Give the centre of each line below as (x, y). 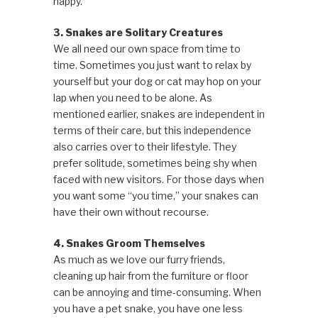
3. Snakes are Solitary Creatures (138, 32)
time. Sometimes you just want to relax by (152, 65)
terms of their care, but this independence (152, 130)
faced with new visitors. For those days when (158, 179)
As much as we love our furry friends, (139, 259)
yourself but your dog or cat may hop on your (157, 81)
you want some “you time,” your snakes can (155, 195)
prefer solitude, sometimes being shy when (155, 163)
